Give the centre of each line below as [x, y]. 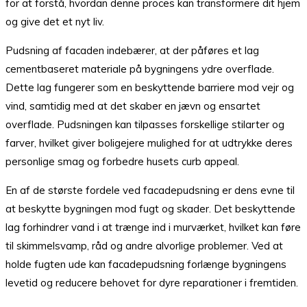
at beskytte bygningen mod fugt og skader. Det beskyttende [150, 209]
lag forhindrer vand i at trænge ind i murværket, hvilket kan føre [153, 228]
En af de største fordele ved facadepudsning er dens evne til [150, 191]
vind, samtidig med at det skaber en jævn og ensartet [133, 106]
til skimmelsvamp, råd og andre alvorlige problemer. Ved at [144, 246]
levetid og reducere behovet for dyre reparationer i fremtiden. [152, 283]
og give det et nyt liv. [55, 22]
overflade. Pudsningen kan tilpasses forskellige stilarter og [145, 125]
